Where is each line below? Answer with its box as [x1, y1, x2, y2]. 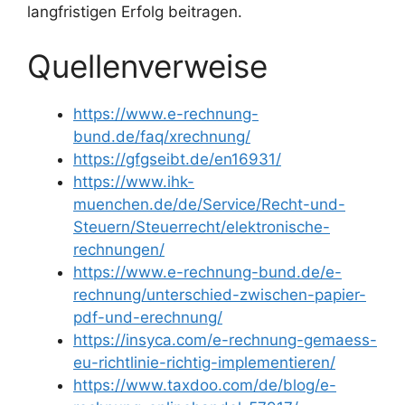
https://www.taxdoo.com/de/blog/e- [73, 375, 336, 394]
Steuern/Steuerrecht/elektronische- [73, 217, 330, 236]
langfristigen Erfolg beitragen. [27, 3, 242, 22]
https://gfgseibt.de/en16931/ [73, 149, 281, 168]
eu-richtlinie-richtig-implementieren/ [73, 353, 335, 372]
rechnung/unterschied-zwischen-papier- [73, 285, 366, 304]
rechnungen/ [73, 240, 165, 259]
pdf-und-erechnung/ [73, 307, 222, 326]
